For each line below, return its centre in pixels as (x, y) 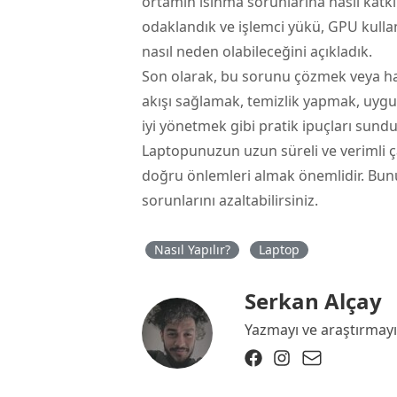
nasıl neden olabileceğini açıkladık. (257, 51)
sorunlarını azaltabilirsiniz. (230, 200)
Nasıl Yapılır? (192, 249)
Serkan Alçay (313, 300)
